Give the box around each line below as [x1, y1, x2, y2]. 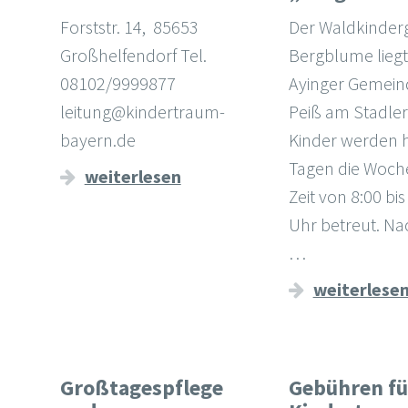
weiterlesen [84, 164, 181, 188]
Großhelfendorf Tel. [59, 43, 207, 66]
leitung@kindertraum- [59, 99, 225, 123]
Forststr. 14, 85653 [59, 15, 199, 38]
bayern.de [59, 127, 143, 151]
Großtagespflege [59, 373, 223, 403]
